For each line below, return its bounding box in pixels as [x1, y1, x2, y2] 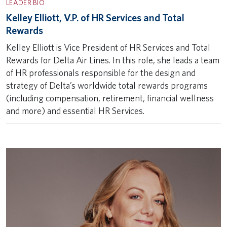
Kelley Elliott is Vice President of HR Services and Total [6, 42, 210, 53]
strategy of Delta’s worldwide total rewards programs [6, 80, 208, 91]
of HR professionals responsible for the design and [6, 67, 196, 78]
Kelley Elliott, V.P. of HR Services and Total [6, 12, 184, 24]
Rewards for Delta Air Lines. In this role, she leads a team [6, 55, 219, 65]
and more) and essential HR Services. [6, 105, 144, 116]
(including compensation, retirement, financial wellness [6, 93, 214, 103]
